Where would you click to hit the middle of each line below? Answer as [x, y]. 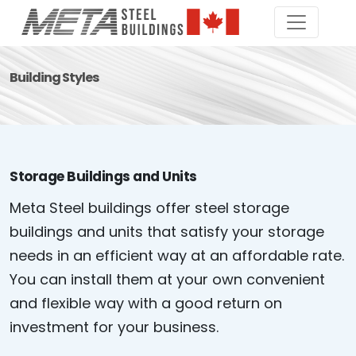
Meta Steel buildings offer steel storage [149, 208]
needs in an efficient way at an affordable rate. [177, 255]
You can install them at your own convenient [167, 279]
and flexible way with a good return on [146, 303]
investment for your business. [114, 327]
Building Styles [54, 77]
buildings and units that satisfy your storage [167, 232]
